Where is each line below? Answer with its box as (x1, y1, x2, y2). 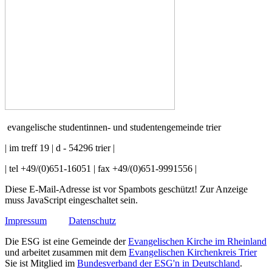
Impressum (5, 216, 47, 226)
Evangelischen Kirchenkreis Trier (129, 247, 257, 258)
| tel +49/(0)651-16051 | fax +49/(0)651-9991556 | (5, 163, 197, 174)
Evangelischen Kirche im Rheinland (128, 236, 267, 247)
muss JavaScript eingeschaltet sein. (5, 195, 138, 206)
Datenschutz (69, 216, 116, 226)
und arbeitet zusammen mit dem (5, 247, 129, 258)
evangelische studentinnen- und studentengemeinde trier (5, 122, 221, 133)
